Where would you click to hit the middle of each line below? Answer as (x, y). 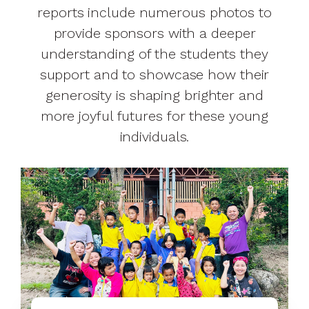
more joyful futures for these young (154, 116)
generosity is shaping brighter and (154, 95)
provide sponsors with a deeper (154, 33)
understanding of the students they (154, 53)
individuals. (154, 136)
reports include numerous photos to (154, 12)
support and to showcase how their (154, 74)
